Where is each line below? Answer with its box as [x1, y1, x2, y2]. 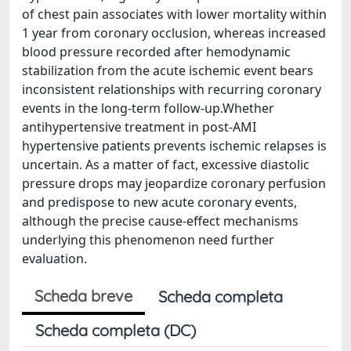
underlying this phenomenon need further [22, 231, 274, 248]
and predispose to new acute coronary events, [22, 194, 297, 211]
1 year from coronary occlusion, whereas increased [22, 24, 326, 42]
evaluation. [22, 250, 87, 267]
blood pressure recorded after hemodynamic [22, 43, 291, 60]
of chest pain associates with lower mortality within [22, 5, 327, 23]
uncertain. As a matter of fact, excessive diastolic [22, 156, 309, 173]
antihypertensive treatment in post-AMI [22, 118, 256, 136]
